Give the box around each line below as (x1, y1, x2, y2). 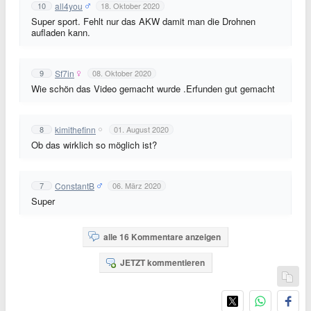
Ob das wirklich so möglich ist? (31, 138, 157, 151)
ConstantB (55, 179, 94, 192)
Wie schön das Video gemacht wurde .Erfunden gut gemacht (31, 82, 275, 95)
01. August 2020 (114, 124, 169, 135)
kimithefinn (55, 123, 96, 135)
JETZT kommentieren (119, 256, 205, 269)
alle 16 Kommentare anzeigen (103, 230, 221, 243)
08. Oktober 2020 (92, 67, 151, 78)
